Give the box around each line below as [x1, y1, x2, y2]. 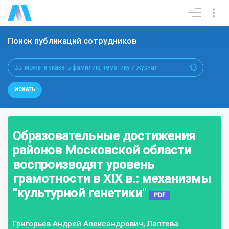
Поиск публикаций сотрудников [8, 36, 139, 46]
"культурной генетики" [13, 186, 149, 201]
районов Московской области [13, 143, 191, 158]
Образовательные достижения [13, 129, 196, 144]
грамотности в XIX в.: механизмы [13, 172, 211, 187]
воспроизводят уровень [13, 157, 154, 172]
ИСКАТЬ [14, 87, 35, 93]
